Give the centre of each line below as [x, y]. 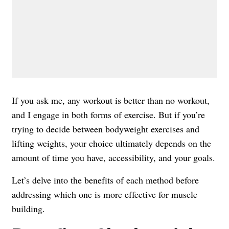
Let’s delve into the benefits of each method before [105, 180]
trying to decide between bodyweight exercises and [106, 129]
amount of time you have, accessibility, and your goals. [113, 158]
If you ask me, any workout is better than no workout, [111, 100]
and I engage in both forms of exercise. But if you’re [108, 115]
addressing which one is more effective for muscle [105, 194]
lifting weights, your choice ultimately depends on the [111, 143]
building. [28, 209]
